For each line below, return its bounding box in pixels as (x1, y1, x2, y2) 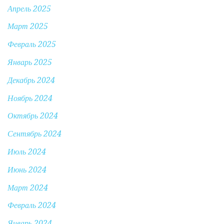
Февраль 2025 (7, 39, 56, 49)
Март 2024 (7, 182, 48, 192)
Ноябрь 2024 (7, 93, 52, 103)
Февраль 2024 (7, 200, 56, 210)
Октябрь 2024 (7, 111, 58, 121)
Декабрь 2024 (7, 75, 55, 85)
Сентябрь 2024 (7, 129, 61, 139)
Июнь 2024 (7, 164, 46, 174)
